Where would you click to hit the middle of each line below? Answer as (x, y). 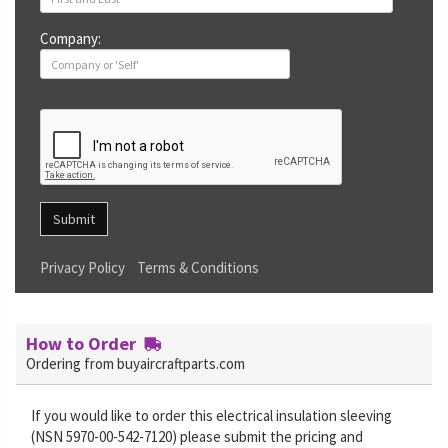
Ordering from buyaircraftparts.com (135, 363)
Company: (70, 38)
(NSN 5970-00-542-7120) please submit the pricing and (197, 436)
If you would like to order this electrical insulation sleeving (211, 415)
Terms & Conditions (198, 267)
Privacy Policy (82, 267)
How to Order (85, 343)
